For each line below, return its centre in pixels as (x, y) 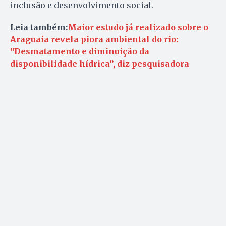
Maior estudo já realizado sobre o (138, 27)
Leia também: (39, 27)
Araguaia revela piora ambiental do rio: (94, 40)
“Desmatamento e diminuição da (80, 52)
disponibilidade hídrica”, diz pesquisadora (100, 64)
